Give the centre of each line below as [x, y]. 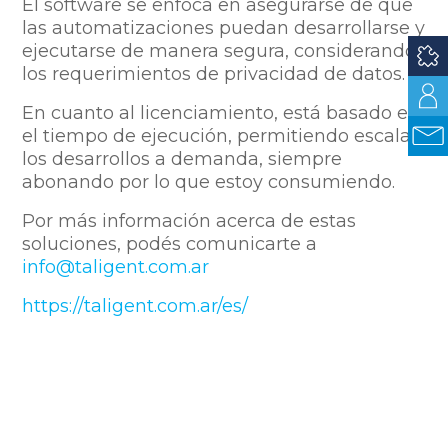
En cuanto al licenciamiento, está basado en [221, 112]
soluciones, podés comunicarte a [170, 243]
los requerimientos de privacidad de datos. [216, 73]
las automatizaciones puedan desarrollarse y [224, 27]
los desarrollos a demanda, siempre [182, 158]
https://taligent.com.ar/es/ [135, 305]
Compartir [224, 344]
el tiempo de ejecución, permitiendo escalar [220, 135]
